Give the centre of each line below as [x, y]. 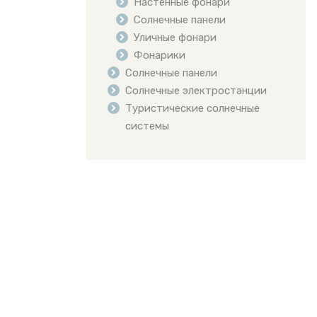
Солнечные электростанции [196, 91]
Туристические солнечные [192, 109]
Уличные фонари [175, 38]
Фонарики [159, 56]
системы [147, 126]
